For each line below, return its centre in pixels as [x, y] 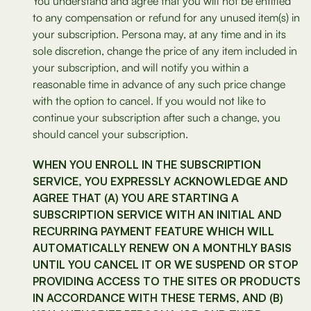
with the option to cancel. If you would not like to [149, 101]
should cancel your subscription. [110, 134]
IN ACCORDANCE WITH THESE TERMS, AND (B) [158, 298]
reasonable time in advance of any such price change [159, 84]
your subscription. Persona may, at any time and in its [159, 34]
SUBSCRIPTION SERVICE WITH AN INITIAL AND [157, 215]
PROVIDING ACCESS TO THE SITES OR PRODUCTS [167, 281]
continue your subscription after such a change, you [157, 117]
